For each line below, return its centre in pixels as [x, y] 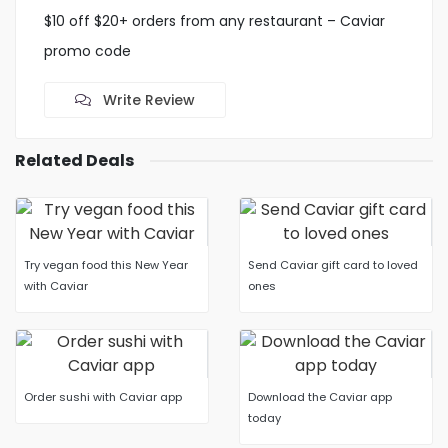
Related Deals [74, 160]
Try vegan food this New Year [106, 265]
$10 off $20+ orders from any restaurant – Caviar [214, 21]
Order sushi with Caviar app [103, 397]
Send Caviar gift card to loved [333, 265]
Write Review [147, 100]
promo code [87, 51]
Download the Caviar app [320, 397]
